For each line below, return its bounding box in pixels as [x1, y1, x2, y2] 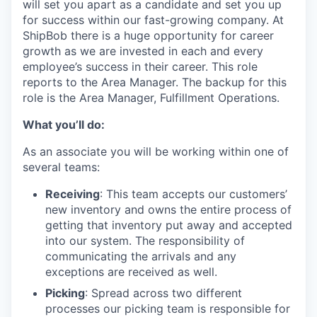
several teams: [23, 160, 100, 174]
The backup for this [182, 75, 287, 89]
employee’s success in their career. [23, 59, 208, 74]
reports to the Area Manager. [23, 75, 182, 89]
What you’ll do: [23, 117, 105, 132]
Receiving [45, 187, 100, 201]
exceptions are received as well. [45, 265, 217, 279]
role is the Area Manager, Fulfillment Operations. [23, 91, 279, 105]
